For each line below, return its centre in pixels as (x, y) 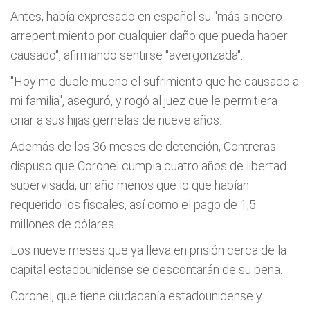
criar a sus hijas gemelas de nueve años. (116, 120)
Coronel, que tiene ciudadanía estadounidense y (136, 296)
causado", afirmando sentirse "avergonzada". (127, 55)
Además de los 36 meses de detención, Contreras (143, 146)
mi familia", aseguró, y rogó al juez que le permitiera (144, 101)
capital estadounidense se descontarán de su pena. (146, 270)
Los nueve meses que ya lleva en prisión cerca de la (148, 250)
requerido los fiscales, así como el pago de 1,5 (133, 204)
